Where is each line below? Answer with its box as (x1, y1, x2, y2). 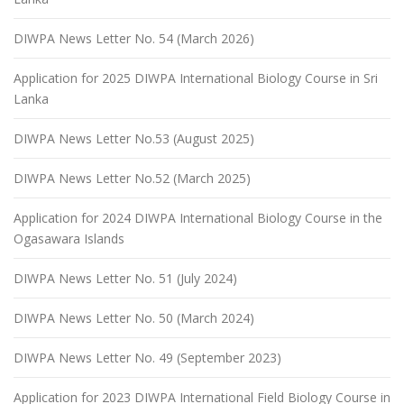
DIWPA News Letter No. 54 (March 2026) (14, 30, 254, 47)
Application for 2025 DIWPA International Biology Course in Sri (14, 69, 378, 87)
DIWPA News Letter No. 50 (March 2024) (14, 309, 254, 326)
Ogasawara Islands (14, 230, 124, 247)
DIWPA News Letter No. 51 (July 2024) (14, 270, 237, 287)
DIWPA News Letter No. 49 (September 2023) (14, 349, 281, 366)
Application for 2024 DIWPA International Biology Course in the (14, 209, 382, 226)
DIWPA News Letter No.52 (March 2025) (14, 170, 251, 187)
